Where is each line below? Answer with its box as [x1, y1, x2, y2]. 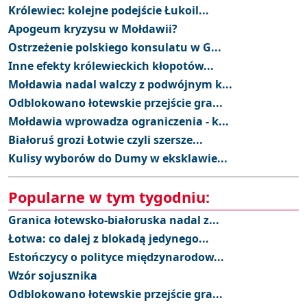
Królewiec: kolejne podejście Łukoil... [8, 2, 209, 18]
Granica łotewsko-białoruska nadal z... [8, 212, 219, 228]
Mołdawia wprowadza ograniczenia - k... [8, 113, 229, 129]
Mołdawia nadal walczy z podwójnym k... [8, 76, 232, 92]
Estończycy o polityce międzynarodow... [8, 249, 224, 265]
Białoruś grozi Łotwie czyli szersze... [8, 132, 203, 147]
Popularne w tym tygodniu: [8, 186, 210, 207]
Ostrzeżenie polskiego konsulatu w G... [8, 39, 221, 55]
